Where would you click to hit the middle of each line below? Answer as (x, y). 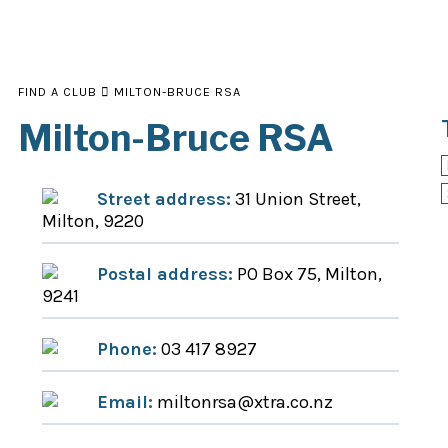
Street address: (164, 199)
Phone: (127, 349)
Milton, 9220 (93, 221)
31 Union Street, (296, 199)
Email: (125, 402)
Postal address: (165, 274)
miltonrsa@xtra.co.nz (243, 402)
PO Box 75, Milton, (307, 274)
